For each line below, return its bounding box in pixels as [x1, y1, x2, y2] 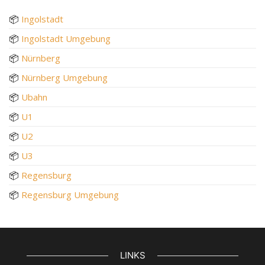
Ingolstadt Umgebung [21, 33, 111, 45]
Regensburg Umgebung [21, 189, 119, 201]
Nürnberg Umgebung [21, 72, 108, 84]
